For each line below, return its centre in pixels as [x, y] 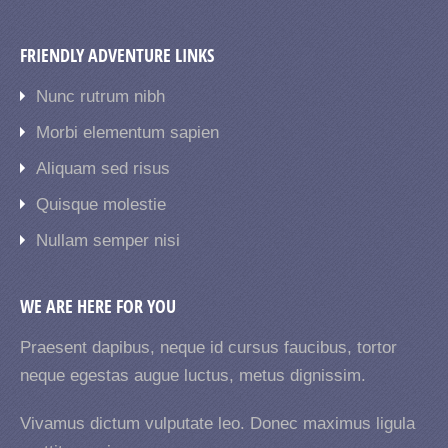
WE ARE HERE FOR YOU [98, 306]
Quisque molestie [101, 204]
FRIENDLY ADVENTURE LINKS [117, 55]
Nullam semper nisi [108, 240]
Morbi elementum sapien [127, 132]
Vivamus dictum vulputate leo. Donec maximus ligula [217, 423]
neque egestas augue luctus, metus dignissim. [193, 375]
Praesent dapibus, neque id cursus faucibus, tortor [208, 347]
